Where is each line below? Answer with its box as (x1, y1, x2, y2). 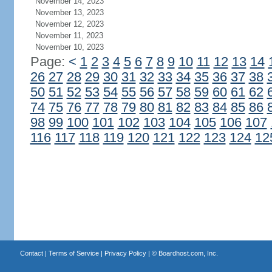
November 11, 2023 (35, 31, 103, 40)
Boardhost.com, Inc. (158, 250, 218, 257)
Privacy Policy (104, 250, 146, 257)
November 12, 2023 (35, 19, 104, 29)
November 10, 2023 (35, 42, 104, 52)
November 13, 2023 (35, 8, 104, 17)
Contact (19, 250, 43, 257)
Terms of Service (48, 250, 99, 257)
